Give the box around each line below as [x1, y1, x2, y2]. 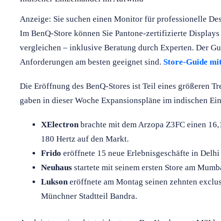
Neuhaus [40, 162, 72, 172]
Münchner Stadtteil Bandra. [40, 191, 137, 201]
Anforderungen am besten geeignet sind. [20, 57, 163, 67]
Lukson [40, 177, 68, 186]
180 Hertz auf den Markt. [40, 134, 129, 144]
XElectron [40, 119, 78, 129]
